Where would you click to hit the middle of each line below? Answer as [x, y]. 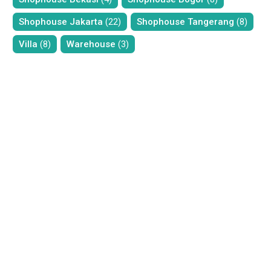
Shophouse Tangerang [185, 21]
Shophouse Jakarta [61, 21]
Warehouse [91, 44]
